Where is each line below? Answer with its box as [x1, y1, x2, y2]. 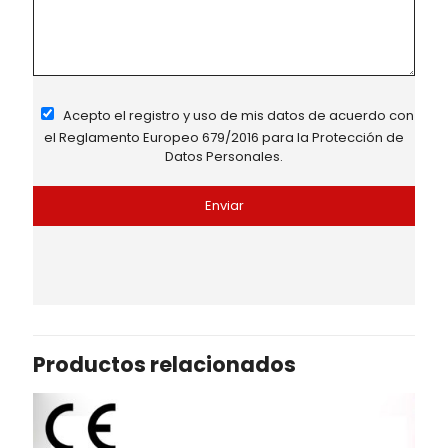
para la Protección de [259, 128, 404, 147]
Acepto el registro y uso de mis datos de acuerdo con [62, 106, 414, 125]
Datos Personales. [165, 147, 283, 166]
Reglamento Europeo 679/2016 [59, 128, 259, 147]
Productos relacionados [33, 350, 296, 379]
